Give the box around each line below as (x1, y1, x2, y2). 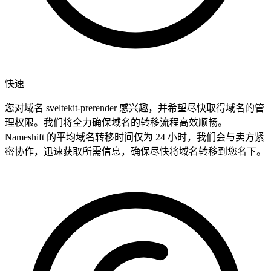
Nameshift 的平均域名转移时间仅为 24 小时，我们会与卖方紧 (5, 132, 264, 143)
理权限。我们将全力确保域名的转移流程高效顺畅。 (5, 117, 227, 128)
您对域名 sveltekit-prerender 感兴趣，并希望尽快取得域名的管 (5, 103, 264, 114)
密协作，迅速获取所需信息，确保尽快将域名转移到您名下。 (5, 146, 266, 157)
